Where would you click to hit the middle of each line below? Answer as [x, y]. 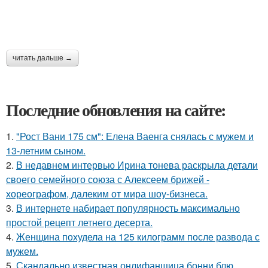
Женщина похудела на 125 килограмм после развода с [138, 237]
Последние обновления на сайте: [116, 110]
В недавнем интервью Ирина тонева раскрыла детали [137, 165]
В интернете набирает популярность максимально [128, 208]
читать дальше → [42, 58]
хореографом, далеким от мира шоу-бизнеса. [107, 194]
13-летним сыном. [46, 151]
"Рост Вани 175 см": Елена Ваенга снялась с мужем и [135, 136]
